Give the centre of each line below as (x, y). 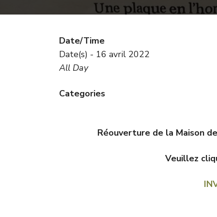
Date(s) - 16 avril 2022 (104, 54)
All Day (74, 68)
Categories (82, 93)
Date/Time (82, 41)
